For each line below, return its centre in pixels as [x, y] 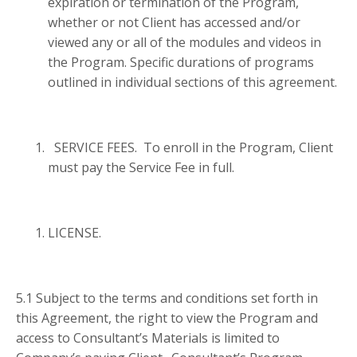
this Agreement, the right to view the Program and [167, 318]
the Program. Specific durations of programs [181, 63]
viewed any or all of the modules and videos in [184, 43]
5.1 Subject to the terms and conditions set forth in [167, 298]
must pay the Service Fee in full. [144, 168]
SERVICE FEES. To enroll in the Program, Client [190, 148]
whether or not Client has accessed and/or [174, 23]
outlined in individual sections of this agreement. [192, 82]
